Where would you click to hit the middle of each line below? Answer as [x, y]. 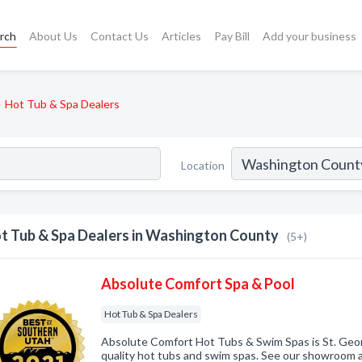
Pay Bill [232, 36]
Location [203, 165]
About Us [53, 36]
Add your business [309, 36]
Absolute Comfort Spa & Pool [198, 284]
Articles [181, 36]
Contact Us [119, 36]
